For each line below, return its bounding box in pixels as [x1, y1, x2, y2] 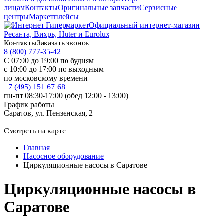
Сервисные [139, 3, 177, 12]
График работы [4, 100, 54, 109]
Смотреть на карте [4, 127, 66, 135]
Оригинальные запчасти [58, 3, 139, 12]
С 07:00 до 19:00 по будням [4, 56, 94, 65]
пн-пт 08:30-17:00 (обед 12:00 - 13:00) [4, 91, 128, 100]
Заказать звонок [37, 39, 89, 47]
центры [4, 12, 29, 21]
